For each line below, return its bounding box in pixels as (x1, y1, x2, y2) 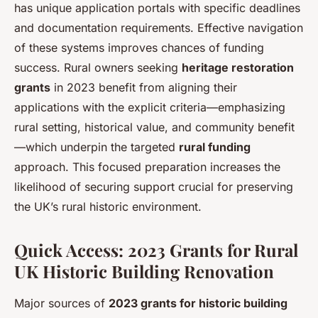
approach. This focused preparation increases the (14, 159, 280, 174)
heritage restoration (182, 60, 294, 75)
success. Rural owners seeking (14, 60, 182, 75)
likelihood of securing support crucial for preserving (14, 179, 293, 194)
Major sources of (14, 295, 109, 310)
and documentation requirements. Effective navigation (14, 20, 303, 35)
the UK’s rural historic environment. (14, 199, 202, 214)
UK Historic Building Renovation (14, 259, 274, 283)
